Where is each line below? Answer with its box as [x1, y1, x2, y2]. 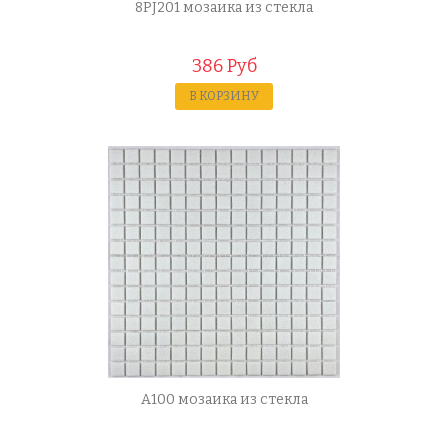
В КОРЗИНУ [189, 89, 259, 103]
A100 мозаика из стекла [140, 391, 308, 408]
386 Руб [191, 55, 257, 77]
